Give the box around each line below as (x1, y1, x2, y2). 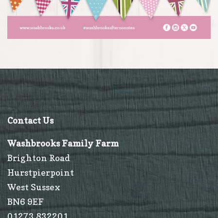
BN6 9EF (7, 196, 44, 207)
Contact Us (7, 115, 54, 126)
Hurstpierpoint (7, 167, 74, 178)
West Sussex (7, 182, 60, 192)
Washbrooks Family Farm (7, 138, 119, 148)
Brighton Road (7, 152, 70, 163)
